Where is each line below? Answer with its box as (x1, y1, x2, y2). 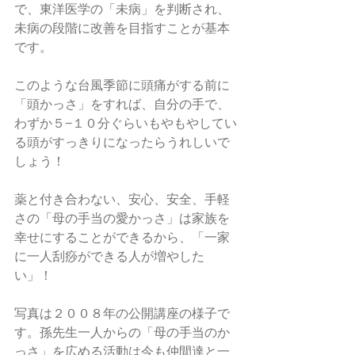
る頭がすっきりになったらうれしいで (14, 136, 230, 149)
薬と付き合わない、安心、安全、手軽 (14, 193, 230, 206)
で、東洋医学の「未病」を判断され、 (14, 2, 230, 16)
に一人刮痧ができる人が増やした (14, 250, 204, 263)
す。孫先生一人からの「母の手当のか (14, 326, 230, 339)
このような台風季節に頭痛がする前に (14, 78, 230, 92)
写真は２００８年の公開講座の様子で (14, 307, 230, 320)
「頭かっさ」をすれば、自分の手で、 (14, 97, 230, 111)
